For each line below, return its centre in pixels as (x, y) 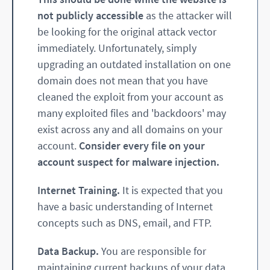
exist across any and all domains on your (130, 130)
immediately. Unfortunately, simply (117, 48)
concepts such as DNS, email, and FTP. (124, 223)
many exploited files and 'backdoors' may (132, 113)
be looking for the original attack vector (127, 32)
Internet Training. (79, 190)
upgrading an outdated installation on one (134, 64)
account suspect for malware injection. (128, 162)
